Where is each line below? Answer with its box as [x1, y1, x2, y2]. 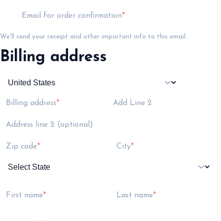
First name [6, 191, 43, 200]
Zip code [6, 143, 37, 151]
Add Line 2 [110, 99, 152, 108]
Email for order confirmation [21, 12, 122, 20]
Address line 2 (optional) [6, 121, 93, 129]
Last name [116, 191, 153, 200]
